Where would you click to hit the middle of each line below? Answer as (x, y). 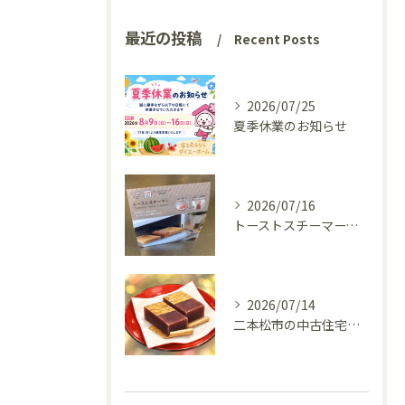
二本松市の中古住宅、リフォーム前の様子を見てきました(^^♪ (353, 325)
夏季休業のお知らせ (290, 126)
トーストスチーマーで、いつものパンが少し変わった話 (352, 225)
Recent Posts (277, 39)
